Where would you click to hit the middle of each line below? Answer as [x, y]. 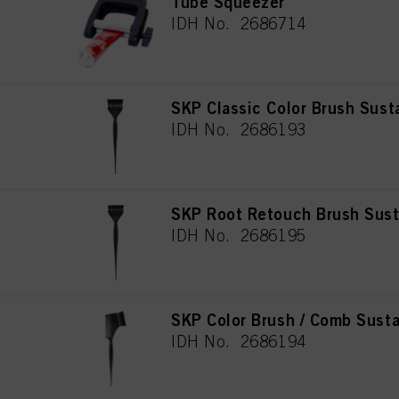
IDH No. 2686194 [239, 341]
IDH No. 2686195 [239, 235]
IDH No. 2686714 [239, 23]
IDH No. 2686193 [239, 129]
